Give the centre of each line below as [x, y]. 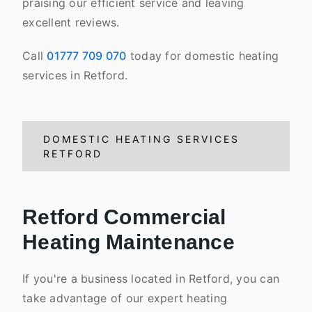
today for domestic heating [203, 56]
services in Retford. [77, 75]
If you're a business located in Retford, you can [151, 279]
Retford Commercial [124, 217]
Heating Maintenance [128, 242]
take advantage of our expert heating [125, 298]
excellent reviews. [71, 22]
